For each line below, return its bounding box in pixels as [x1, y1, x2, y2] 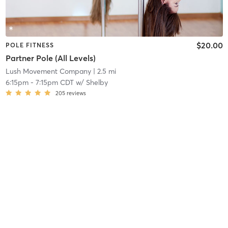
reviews [66, 90, 86, 97]
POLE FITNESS [5, 41, 54, 49]
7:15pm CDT [35, 78, 74, 88]
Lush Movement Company [5, 67, 91, 76]
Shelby [85, 78, 108, 88]
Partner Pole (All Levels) [5, 53, 96, 64]
